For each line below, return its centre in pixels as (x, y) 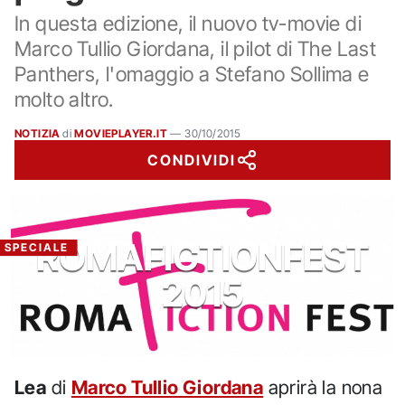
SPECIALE (36, 247)
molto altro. (64, 99)
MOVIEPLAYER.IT (121, 133)
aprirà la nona (323, 387)
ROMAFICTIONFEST (202, 257)
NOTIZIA (38, 133)
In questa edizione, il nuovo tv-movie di (188, 23)
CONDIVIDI (192, 160)
